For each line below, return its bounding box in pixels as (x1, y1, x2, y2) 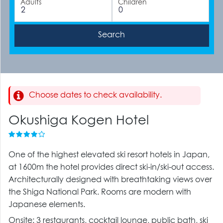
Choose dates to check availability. (29, 92, 162, 99)
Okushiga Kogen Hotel (8, 115, 149, 127)
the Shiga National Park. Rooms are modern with (8, 189, 192, 196)
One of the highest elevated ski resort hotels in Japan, (8, 151, 210, 159)
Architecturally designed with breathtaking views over (8, 176, 213, 184)
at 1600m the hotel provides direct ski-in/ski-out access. (8, 164, 215, 171)
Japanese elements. (8, 201, 86, 209)
